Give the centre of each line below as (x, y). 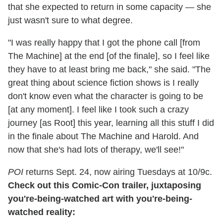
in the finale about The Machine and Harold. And (103, 137)
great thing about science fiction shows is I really (103, 83)
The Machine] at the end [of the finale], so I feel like (109, 56)
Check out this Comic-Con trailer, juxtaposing (105, 186)
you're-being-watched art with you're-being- (100, 199)
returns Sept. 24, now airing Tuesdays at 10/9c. (118, 172)
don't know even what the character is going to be (106, 96)
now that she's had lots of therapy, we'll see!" (96, 150)
